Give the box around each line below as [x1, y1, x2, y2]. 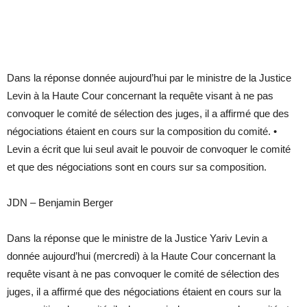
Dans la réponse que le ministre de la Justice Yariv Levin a [7, 232, 267, 244]
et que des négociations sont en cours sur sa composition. [7, 160, 267, 173]
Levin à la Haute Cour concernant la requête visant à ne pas [7, 89, 273, 101]
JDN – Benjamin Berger [7, 196, 113, 208]
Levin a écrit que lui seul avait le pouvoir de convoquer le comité [7, 143, 291, 155]
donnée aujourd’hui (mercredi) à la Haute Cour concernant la [7, 249, 275, 262]
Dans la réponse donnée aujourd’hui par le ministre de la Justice [7, 71, 291, 84]
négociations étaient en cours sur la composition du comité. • [7, 125, 277, 137]
